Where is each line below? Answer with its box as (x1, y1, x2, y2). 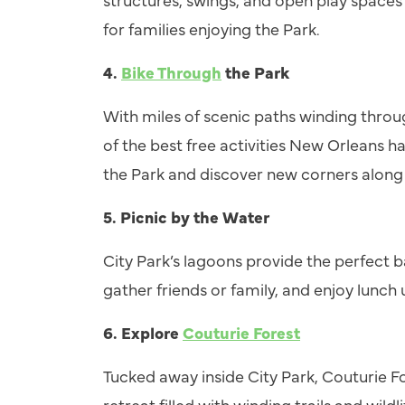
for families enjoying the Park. (103, 17, 320, 40)
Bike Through (121, 61, 221, 83)
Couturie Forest (183, 321, 300, 344)
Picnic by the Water (120, 205, 269, 228)
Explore (121, 321, 183, 344)
